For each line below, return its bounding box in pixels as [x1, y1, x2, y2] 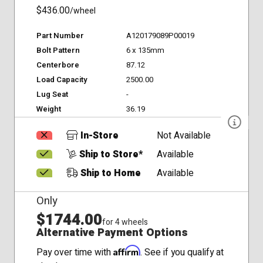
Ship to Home [77, 166, 141, 180]
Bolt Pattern [36, 44, 80, 56]
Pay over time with [36, 246, 113, 260]
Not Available [157, 129, 211, 143]
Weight [36, 103, 61, 115]
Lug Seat [36, 88, 68, 100]
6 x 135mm [126, 44, 164, 56]
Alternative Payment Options [36, 224, 188, 241]
